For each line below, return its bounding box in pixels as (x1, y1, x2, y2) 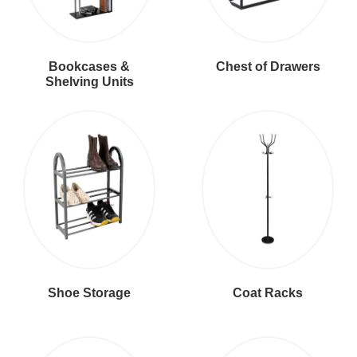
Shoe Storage (48, 286, 131, 300)
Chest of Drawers (215, 60, 320, 73)
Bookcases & (49, 60, 130, 73)
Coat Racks (233, 286, 303, 300)
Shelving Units (45, 75, 134, 88)
